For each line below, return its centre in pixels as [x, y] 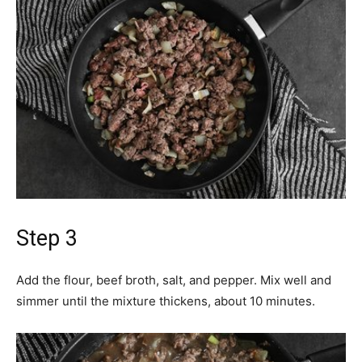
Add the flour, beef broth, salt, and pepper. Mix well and [174, 280]
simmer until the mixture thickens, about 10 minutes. [166, 301]
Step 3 [47, 238]
